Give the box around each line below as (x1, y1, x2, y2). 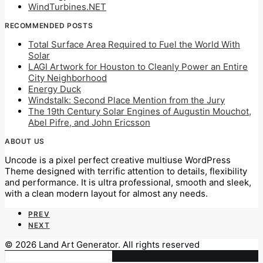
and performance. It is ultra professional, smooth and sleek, (5, 177, 251, 188)
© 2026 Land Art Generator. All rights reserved (5, 239, 200, 250)
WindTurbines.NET (28, 1, 106, 12)
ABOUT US (5, 137, 45, 146)
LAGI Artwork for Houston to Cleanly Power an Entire (28, 61, 248, 72)
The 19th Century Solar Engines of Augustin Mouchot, (28, 106, 251, 117)
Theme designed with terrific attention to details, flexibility (5, 166, 247, 177)
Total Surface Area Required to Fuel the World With (28, 39, 240, 50)
